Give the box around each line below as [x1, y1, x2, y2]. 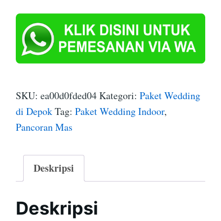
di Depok [16, 104, 52, 118]
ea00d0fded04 [40, 88, 97, 102]
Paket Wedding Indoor [75, 104, 164, 118]
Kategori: [99, 88, 140, 102]
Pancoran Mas [16, 120, 73, 134]
